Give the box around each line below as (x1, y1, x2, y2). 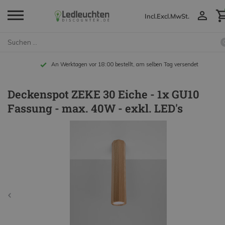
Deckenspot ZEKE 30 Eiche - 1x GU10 (8, 87, 199, 101)
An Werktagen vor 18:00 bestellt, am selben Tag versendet (50, 60, 198, 68)
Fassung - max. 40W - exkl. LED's (8, 101, 183, 116)
